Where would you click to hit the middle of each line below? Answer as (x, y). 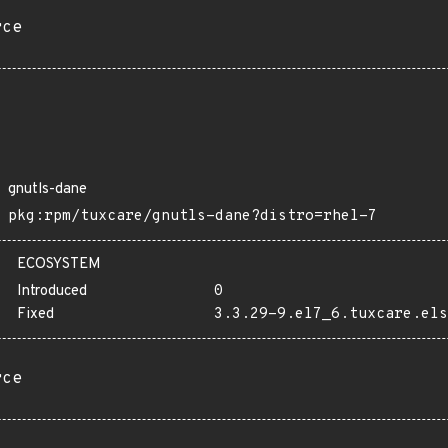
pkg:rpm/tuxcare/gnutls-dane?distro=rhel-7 (192, 216)
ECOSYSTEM (59, 264)
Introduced (52, 291)
